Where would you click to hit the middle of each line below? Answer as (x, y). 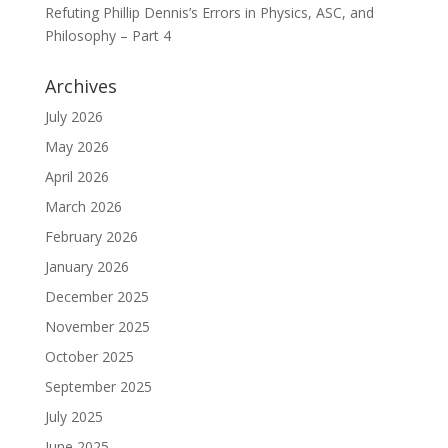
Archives (80, 86)
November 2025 (97, 326)
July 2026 (73, 116)
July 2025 (73, 416)
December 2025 (96, 296)
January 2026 (86, 266)
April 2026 (76, 176)
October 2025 (89, 356)
